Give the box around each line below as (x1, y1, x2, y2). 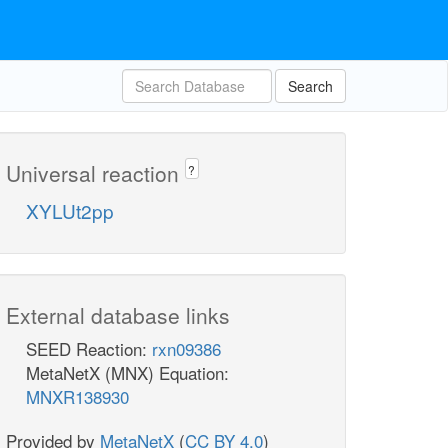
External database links (6, 300, 230, 331)
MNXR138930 (26, 384, 129, 410)
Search (288, 76, 333, 96)
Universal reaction (6, 158, 185, 188)
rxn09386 (152, 336, 221, 362)
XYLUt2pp (26, 197, 114, 225)
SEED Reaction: (26, 336, 152, 362)
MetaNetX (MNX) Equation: (26, 360, 229, 386)
